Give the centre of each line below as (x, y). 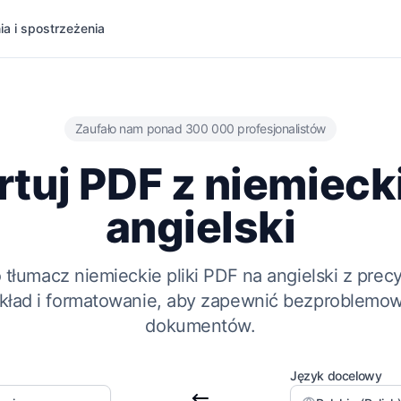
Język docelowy (336, 375)
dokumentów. (200, 326)
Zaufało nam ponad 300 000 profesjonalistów (200, 128)
